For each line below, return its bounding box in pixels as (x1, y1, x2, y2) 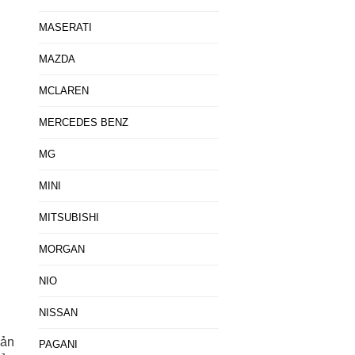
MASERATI (38, 21, 92, 33)
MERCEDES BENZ (38, 116, 128, 128)
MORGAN (38, 243, 85, 255)
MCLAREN (38, 85, 89, 97)
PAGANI (38, 338, 78, 350)
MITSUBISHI (38, 212, 99, 223)
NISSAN (38, 307, 78, 319)
